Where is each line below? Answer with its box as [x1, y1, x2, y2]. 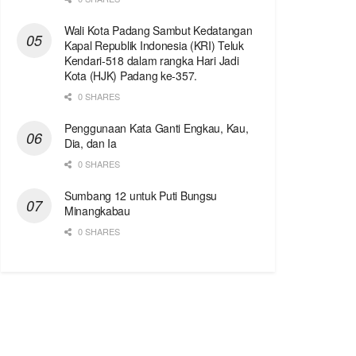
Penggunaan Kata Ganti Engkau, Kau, [64, 120, 249, 137]
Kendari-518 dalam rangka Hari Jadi [64, 52, 239, 69]
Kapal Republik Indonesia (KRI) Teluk [64, 37, 244, 54]
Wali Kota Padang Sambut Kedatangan [64, 22, 253, 39]
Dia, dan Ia [64, 135, 117, 152]
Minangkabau [64, 203, 130, 219]
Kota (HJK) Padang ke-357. [64, 68, 198, 84]
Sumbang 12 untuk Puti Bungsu [64, 188, 218, 204]
